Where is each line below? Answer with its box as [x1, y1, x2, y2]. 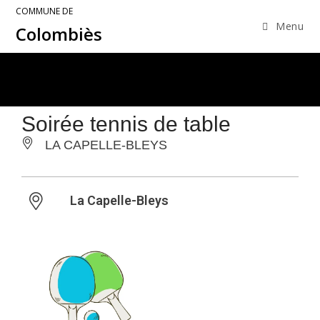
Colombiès [16, 22, 103, 46]
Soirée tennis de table [21, 112, 231, 136]
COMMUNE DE [16, 5, 74, 17]
